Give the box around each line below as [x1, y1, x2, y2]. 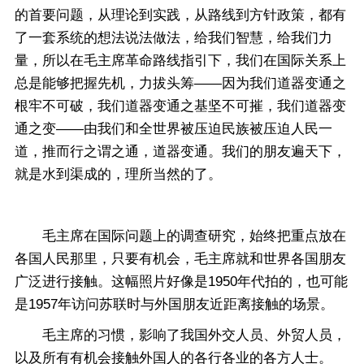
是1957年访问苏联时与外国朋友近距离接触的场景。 [15, 297, 334, 312]
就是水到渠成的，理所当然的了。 [15, 167, 222, 182]
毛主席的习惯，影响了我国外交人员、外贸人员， [15, 327, 346, 343]
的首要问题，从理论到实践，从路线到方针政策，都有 [15, 7, 346, 23]
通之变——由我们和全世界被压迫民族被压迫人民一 [15, 121, 332, 136]
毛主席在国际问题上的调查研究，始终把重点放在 [15, 228, 346, 244]
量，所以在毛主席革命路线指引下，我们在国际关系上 [15, 53, 346, 68]
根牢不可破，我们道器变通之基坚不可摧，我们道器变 [15, 98, 346, 114]
